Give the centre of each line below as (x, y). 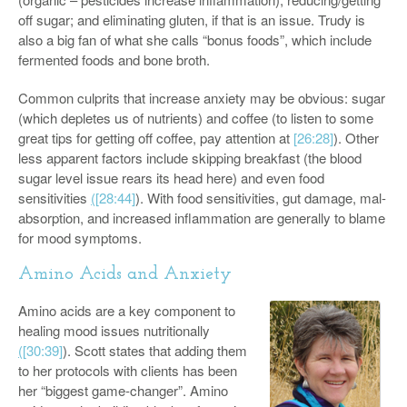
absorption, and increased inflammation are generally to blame (202, 218)
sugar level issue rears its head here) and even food (171, 178)
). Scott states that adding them (155, 350)
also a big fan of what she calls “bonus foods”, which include (195, 40)
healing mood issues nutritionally (114, 330)
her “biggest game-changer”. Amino (123, 390)
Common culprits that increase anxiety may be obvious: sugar (202, 98)
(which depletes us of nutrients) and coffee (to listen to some (196, 118)
